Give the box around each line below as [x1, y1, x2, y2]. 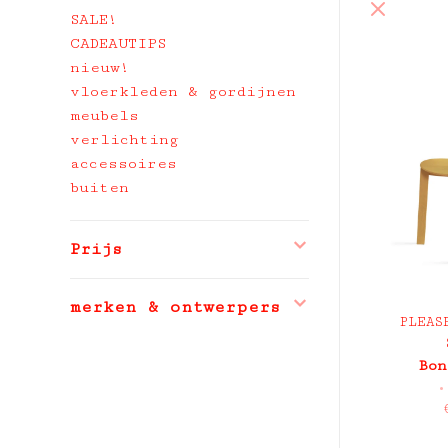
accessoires [70, 155, 177, 172]
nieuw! [70, 59, 130, 76]
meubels [70, 107, 139, 124]
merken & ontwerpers [70, 297, 280, 317]
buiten [70, 179, 129, 196]
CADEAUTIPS [70, 35, 166, 52]
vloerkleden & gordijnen [70, 83, 296, 100]
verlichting [70, 131, 179, 148]
